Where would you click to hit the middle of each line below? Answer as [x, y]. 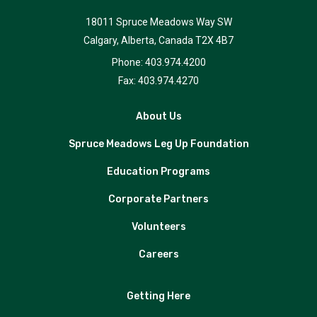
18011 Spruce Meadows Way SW [158, 22]
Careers [158, 254]
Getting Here [158, 296]
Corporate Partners [158, 199]
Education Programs [158, 172]
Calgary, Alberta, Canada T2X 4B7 [158, 40]
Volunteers [158, 227]
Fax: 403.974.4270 [158, 81]
